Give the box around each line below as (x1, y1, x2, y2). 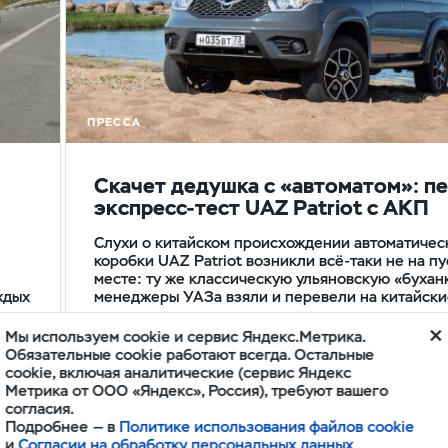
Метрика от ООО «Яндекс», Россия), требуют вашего (5, 380, 389, 400)
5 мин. (346, 345, 386, 363)
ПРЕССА (87, 115, 142, 130)
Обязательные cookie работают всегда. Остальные (5, 344, 375, 364)
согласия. (5, 398, 75, 418)
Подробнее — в (5, 416, 120, 436)
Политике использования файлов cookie (119, 416, 415, 436)
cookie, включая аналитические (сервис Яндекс (5, 362, 352, 382)
